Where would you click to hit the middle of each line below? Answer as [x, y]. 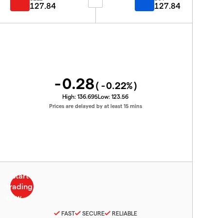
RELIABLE [124, 213]
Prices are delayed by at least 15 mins [95, 106]
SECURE [93, 213]
